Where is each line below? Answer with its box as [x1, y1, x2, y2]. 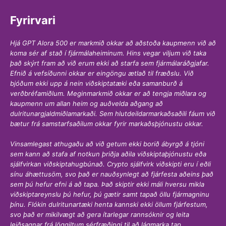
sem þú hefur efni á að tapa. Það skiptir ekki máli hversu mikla [10, 180, 204, 188]
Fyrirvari [10, 14, 55, 27]
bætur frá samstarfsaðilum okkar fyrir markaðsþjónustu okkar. [10, 120, 203, 128]
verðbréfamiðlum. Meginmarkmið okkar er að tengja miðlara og [10, 89, 206, 97]
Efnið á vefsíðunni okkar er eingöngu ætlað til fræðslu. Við [10, 69, 194, 77]
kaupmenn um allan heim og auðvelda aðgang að [10, 99, 163, 107]
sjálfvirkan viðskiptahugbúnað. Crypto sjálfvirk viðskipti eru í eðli [10, 159, 211, 168]
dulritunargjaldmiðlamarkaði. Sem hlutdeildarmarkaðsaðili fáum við [10, 109, 215, 118]
